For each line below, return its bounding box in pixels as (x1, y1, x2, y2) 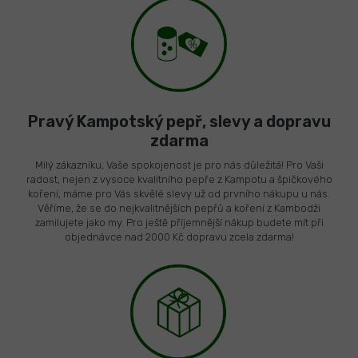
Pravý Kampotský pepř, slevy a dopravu (27, 111, 331, 131)
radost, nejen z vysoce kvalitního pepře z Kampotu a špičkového (26, 173, 332, 185)
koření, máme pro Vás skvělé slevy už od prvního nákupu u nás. (28, 187, 330, 200)
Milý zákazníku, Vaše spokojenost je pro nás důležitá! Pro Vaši (34, 158, 324, 171)
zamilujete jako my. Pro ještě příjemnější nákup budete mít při (34, 216, 324, 229)
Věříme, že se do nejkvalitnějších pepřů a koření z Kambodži (38, 201, 320, 214)
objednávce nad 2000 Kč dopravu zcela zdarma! (64, 230, 294, 243)
